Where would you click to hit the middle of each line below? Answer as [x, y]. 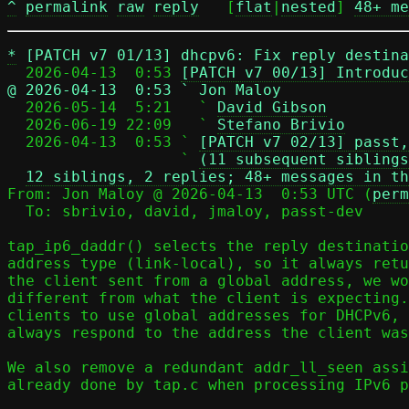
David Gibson [272, 107]
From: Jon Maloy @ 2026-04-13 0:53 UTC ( [190, 194]
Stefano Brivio [281, 125]
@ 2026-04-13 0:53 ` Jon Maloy [144, 90]
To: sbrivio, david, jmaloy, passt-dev [16, 211]
